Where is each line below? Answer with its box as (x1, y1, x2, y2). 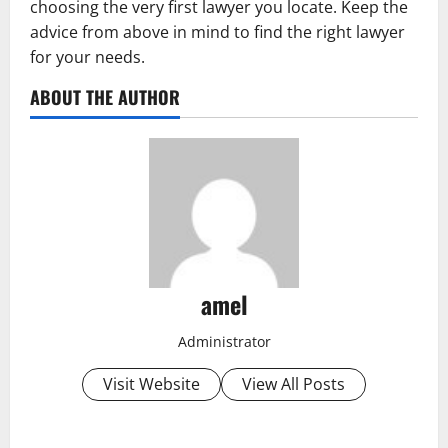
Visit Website (103, 373, 200, 395)
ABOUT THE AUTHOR (30, 84, 180, 110)
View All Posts (242, 373, 345, 395)
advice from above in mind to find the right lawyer (30, 21, 405, 43)
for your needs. (30, 46, 145, 68)
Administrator (177, 332, 271, 351)
